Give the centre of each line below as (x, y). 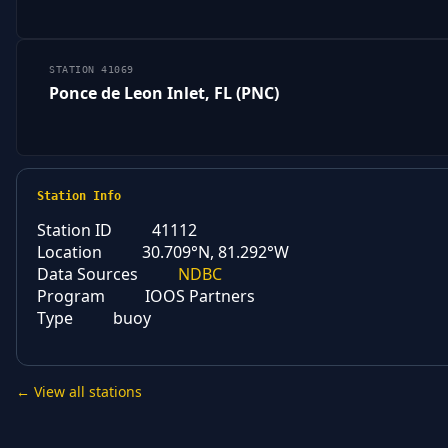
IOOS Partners (200, 296)
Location (69, 252)
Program (71, 296)
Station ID (74, 230)
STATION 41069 (91, 70)
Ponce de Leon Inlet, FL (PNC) (164, 93)
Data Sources (87, 274)
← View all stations (79, 392)
